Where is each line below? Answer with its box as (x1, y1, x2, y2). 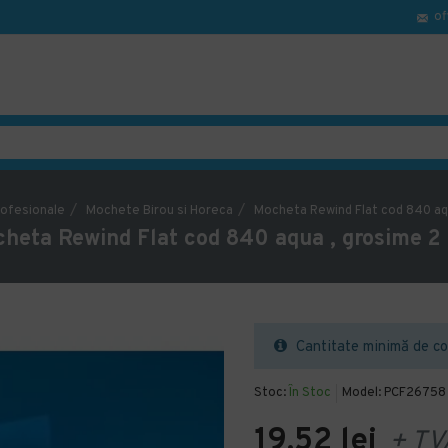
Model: (342, 385, 381, 401)
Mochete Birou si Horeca (85, 202, 233, 219)
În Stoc (289, 385, 331, 401)
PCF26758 (384, 385, 446, 401)
